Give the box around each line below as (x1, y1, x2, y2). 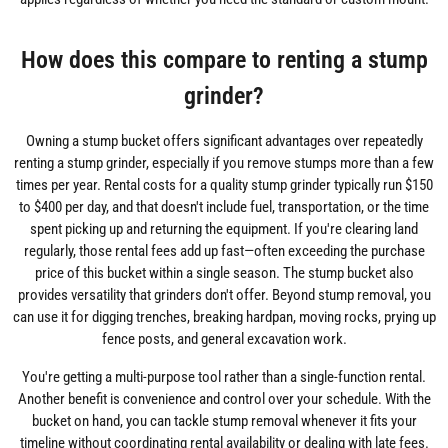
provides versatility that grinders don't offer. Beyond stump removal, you (17, 285, 431, 304)
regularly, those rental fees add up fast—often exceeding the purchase (23, 241, 425, 260)
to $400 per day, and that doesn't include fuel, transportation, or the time (19, 197, 429, 216)
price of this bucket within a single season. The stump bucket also (34, 263, 414, 282)
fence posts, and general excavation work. (101, 329, 347, 348)
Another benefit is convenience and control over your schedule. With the (17, 389, 431, 408)
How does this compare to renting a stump (20, 44, 428, 74)
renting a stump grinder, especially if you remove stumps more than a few (14, 153, 434, 172)
